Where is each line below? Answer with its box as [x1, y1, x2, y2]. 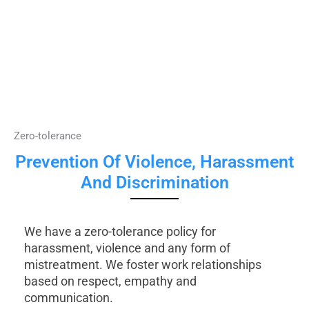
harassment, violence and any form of [24, 240, 230, 255]
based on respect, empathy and [24, 273, 197, 288]
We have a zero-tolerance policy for [24, 223, 216, 239]
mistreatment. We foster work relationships [24, 257, 261, 272]
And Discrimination [80, 172, 229, 192]
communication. [24, 290, 113, 305]
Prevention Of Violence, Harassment [15, 151, 294, 172]
